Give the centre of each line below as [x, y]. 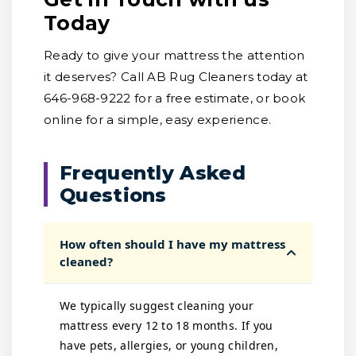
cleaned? [86, 261]
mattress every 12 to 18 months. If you [166, 325]
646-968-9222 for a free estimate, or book [175, 98]
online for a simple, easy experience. [158, 120]
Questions [113, 195]
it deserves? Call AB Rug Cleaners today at [176, 77]
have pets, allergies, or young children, [169, 345]
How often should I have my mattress [172, 244]
